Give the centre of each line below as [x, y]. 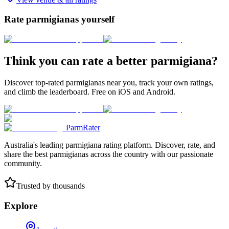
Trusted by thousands [51, 186]
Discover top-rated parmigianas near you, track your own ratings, [109, 82]
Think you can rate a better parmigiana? [111, 61]
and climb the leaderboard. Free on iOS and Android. [90, 91]
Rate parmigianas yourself [59, 19]
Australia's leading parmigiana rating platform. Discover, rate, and [110, 145]
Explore [21, 205]
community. [23, 163]
